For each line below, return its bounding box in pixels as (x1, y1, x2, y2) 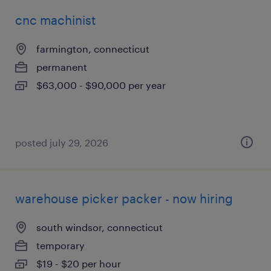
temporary (36, 240, 85, 251)
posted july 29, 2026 (15, 137, 108, 148)
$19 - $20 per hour (36, 258, 121, 269)
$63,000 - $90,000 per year (36, 79, 166, 91)
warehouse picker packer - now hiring (15, 191, 233, 206)
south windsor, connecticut (36, 221, 163, 233)
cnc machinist (15, 13, 96, 27)
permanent (36, 61, 87, 73)
